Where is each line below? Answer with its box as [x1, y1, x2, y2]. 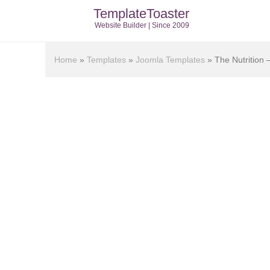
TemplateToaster [93, 6, 189, 21]
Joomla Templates [136, 55, 205, 64]
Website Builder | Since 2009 [95, 21, 189, 30]
